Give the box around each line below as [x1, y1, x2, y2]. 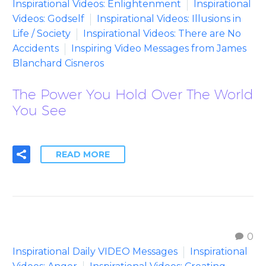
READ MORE [56, 148, 110, 160]
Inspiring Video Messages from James [71, 42, 246, 54]
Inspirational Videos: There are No [83, 27, 241, 39]
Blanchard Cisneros [12, 57, 104, 69]
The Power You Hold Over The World [12, 85, 254, 102]
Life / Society [12, 27, 71, 39]
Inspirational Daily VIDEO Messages [12, 245, 178, 257]
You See [12, 102, 66, 118]
